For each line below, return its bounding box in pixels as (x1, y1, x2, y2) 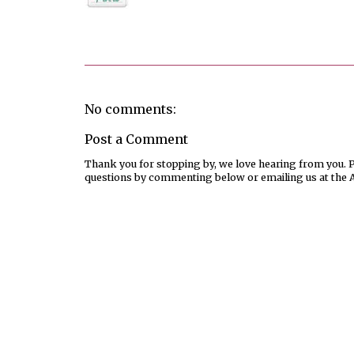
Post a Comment (85, 131, 188, 148)
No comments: (85, 100, 176, 117)
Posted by (85, 14, 136, 27)
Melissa (136, 14, 173, 27)
